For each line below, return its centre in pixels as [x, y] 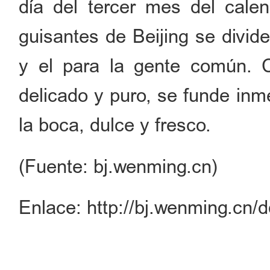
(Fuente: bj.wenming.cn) [118, 166]
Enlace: [50, 208]
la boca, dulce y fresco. [115, 125]
